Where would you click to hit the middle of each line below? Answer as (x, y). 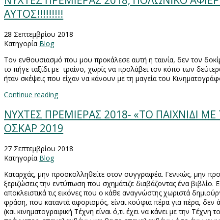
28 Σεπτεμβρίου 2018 (39, 34)
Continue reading (31, 94)
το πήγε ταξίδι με (32, 69)
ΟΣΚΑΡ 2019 (34, 128)
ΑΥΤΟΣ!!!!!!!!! (34, 14)
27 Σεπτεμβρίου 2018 (39, 148)
